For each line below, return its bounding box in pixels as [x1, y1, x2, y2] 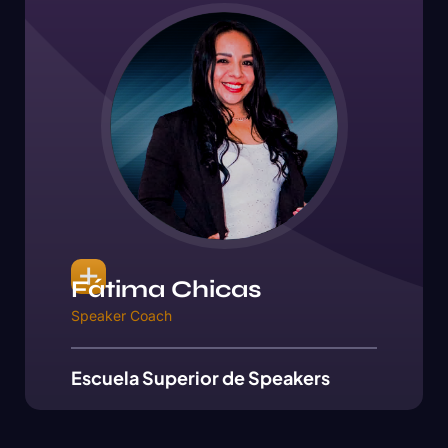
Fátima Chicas [71, 275, 262, 305]
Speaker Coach [71, 307, 172, 325]
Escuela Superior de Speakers [71, 366, 330, 390]
